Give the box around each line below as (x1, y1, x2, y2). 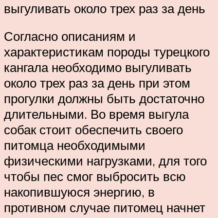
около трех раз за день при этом (4, 75, 190, 91)
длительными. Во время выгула (4, 106, 189, 122)
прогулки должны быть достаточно (4, 91, 204, 107)
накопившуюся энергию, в (4, 184, 155, 200)
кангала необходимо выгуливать (4, 59, 192, 75)
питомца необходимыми (4, 137, 145, 153)
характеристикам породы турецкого (4, 44, 210, 60)
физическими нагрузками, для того (4, 153, 207, 169)
